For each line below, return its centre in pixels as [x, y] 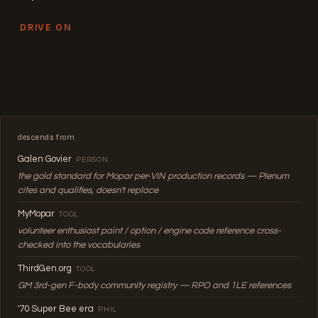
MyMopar [36, 213]
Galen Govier [45, 159]
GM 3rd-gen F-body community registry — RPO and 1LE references [154, 285]
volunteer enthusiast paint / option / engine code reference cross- [149, 230]
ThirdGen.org [45, 268]
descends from [46, 137]
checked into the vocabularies [79, 245]
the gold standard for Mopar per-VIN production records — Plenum [153, 176]
